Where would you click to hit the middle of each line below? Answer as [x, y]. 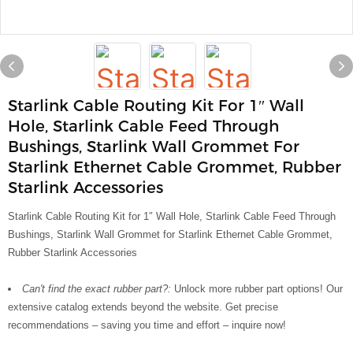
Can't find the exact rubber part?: [98, 289]
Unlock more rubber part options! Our [258, 289]
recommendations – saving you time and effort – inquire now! [147, 325]
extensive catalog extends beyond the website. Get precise [143, 307]
